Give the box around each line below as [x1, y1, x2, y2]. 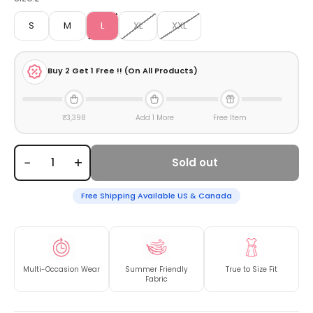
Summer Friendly [125, 264, 188, 275]
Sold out [172, 155, 218, 170]
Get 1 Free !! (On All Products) [69, 64, 198, 76]
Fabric [145, 274, 168, 285]
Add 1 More [135, 112, 174, 123]
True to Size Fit [226, 264, 277, 275]
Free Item [213, 112, 247, 123]
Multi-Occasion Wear [23, 264, 100, 275]
